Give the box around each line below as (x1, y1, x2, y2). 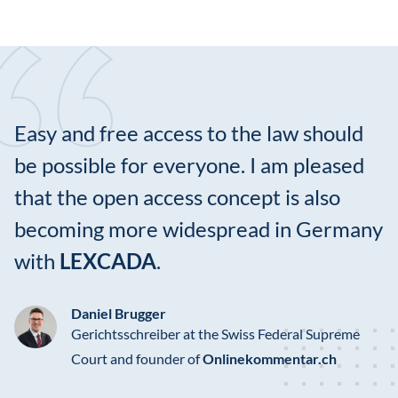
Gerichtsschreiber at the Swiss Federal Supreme (71, 325, 360, 343)
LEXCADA (60, 248, 156, 275)
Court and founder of (71, 350, 203, 368)
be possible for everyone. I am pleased (14, 152, 364, 179)
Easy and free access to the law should (14, 120, 363, 147)
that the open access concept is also (14, 184, 340, 211)
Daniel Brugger (71, 305, 166, 322)
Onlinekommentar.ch (203, 350, 337, 368)
